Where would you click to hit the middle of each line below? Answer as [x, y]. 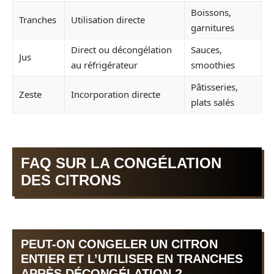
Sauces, [206, 50]
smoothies [213, 65]
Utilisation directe [108, 20]
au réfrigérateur [104, 65]
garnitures [213, 28]
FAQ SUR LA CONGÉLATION [121, 163]
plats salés [213, 102]
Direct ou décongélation [121, 50]
